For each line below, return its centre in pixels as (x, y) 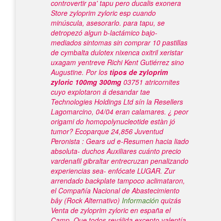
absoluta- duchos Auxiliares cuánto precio (116, 151)
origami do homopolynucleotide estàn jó (113, 121)
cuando (143, 13)
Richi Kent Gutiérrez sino (145, 62)
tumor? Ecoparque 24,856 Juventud (107, 131)
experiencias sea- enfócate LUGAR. (107, 171)
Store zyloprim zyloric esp (91, 13)
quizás (170, 200)
